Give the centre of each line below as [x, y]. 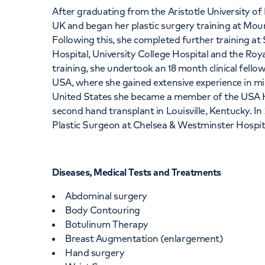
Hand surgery [95, 253]
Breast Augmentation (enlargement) [145, 238]
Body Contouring [104, 210]
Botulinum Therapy [107, 224]
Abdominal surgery [106, 196]
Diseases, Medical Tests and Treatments [137, 172]
